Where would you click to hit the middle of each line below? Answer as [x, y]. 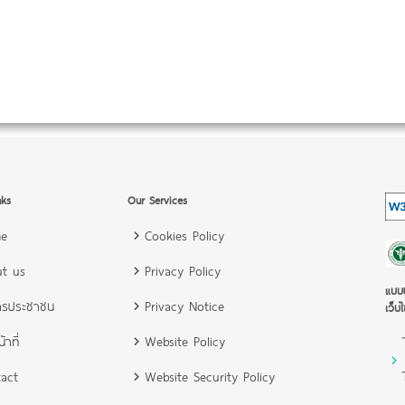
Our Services [157, 200]
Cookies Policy [184, 235]
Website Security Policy [210, 376]
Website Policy [185, 341]
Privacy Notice [184, 306]
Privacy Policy [183, 270]
